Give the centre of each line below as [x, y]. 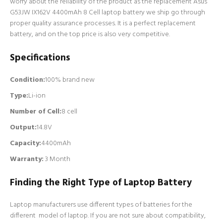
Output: [23, 128]
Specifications [40, 58]
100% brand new [70, 80]
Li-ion [37, 96]
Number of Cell [35, 112]
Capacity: [26, 143]
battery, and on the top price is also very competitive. [90, 34]
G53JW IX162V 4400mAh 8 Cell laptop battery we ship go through [108, 13]
